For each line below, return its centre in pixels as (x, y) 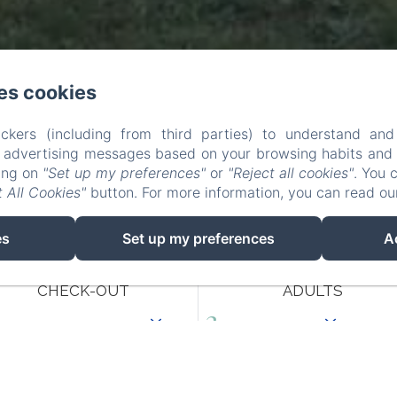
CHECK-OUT (84, 291)
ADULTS (312, 291)
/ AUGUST (70, 332)
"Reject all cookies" (291, 173)
